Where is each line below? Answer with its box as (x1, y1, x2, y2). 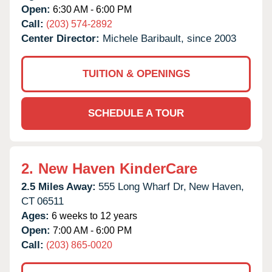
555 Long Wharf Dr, (98, 180, 186, 192)
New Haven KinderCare (38, 160, 197, 177)
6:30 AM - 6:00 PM (50, 4, 132, 15)
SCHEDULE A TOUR (88, 107, 184, 119)
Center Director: (21, 32, 103, 44)
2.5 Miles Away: (21, 180, 96, 192)
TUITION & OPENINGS (82, 67, 190, 80)
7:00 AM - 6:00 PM (50, 225, 132, 236)
